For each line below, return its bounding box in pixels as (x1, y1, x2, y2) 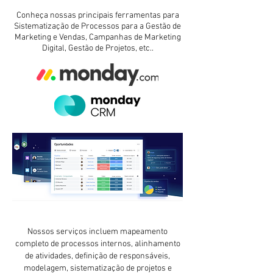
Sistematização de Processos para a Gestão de (14, 21, 181, 32)
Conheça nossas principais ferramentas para (16, 10, 179, 21)
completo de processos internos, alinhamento (15, 239, 180, 250)
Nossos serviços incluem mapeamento (27, 227, 168, 238)
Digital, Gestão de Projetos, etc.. (41, 43, 154, 54)
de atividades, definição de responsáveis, (25, 251, 170, 262)
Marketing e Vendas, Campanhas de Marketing (14, 32, 181, 43)
